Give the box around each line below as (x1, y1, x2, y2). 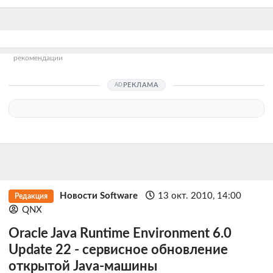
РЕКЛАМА (122, 81, 159, 88)
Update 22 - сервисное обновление (9, 243, 228, 257)
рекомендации (13, 55, 63, 62)
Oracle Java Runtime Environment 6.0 (9, 227, 232, 240)
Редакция (14, 192, 48, 200)
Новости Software (59, 191, 138, 200)
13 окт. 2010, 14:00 (158, 191, 242, 200)
